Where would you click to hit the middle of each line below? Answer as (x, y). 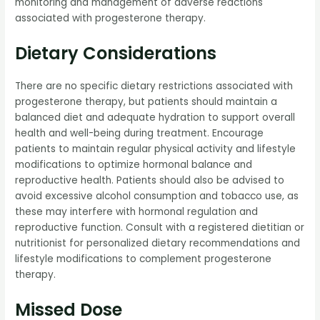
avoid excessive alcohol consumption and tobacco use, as (157, 196)
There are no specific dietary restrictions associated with (154, 86)
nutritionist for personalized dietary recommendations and (158, 244)
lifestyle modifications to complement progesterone (144, 259)
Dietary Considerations (116, 54)
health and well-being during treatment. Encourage (140, 134)
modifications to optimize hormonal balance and (134, 165)
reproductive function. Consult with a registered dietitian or (160, 228)
